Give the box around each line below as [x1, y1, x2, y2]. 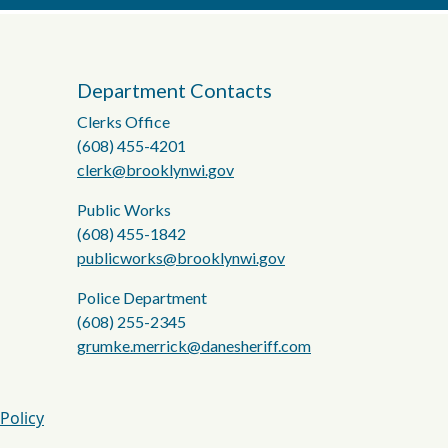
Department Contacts [77, 78, 272, 102]
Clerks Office [77, 112, 170, 131]
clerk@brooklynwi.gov [77, 160, 234, 179]
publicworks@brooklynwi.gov [77, 248, 285, 267]
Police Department [77, 288, 207, 307]
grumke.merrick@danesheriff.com [77, 336, 311, 355]
